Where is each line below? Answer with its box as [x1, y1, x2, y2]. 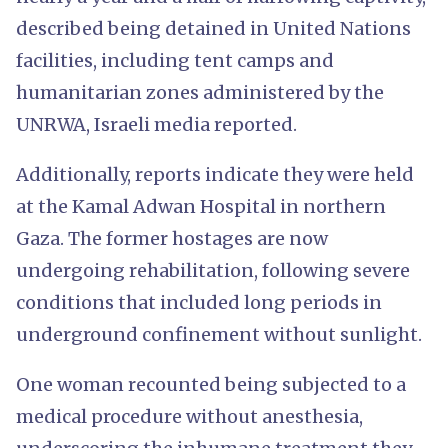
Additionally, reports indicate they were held [16, 162, 414, 186]
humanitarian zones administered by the [16, 80, 384, 104]
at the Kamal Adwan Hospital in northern [16, 194, 386, 218]
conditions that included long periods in [16, 290, 382, 314]
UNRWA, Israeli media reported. [16, 112, 301, 136]
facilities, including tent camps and [16, 48, 334, 72]
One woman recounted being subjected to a [16, 372, 406, 396]
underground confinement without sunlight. [16, 322, 426, 346]
